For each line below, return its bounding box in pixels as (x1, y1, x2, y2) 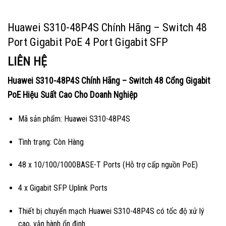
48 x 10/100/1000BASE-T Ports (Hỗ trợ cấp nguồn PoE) (18, 160, 198, 170)
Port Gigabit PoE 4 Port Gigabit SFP (8, 35, 168, 48)
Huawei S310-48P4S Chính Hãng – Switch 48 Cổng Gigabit (8, 76, 210, 86)
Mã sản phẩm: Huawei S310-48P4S (18, 114, 130, 124)
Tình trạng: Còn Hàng (18, 137, 84, 147)
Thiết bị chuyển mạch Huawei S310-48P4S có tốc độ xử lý (18, 206, 204, 216)
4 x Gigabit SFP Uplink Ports (18, 183, 107, 193)
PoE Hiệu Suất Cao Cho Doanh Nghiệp (8, 90, 137, 100)
